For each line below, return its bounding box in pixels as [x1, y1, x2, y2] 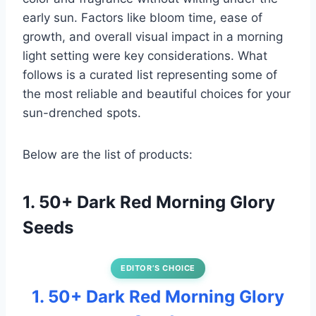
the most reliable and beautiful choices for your [23, 87, 291, 102]
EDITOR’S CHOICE [121, 263, 195, 274]
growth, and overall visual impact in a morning [23, 30, 283, 44]
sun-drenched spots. [23, 106, 141, 121]
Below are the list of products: [23, 147, 193, 162]
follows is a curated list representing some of [23, 68, 277, 83]
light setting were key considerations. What [23, 49, 267, 63]
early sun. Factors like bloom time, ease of [23, 11, 262, 25]
